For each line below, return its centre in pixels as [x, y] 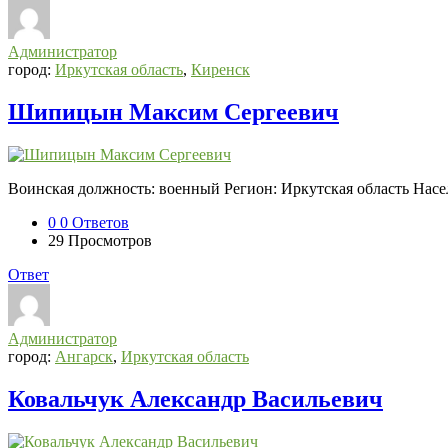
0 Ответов [94, 223]
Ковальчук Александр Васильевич [195, 399]
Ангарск [84, 357]
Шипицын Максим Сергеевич [173, 112]
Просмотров [110, 241]
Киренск [220, 70]
